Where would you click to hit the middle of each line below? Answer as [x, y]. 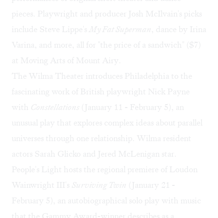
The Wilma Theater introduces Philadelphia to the [102, 76]
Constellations [55, 107]
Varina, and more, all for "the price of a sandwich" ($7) [106, 45]
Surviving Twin [99, 185]
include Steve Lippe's [50, 29]
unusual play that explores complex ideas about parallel [107, 123]
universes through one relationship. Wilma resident [101, 138]
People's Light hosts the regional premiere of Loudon [105, 170]
